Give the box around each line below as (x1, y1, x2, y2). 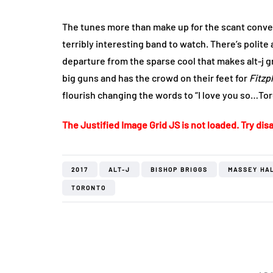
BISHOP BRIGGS (151, 166, 208, 173)
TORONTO (71, 184, 106, 191)
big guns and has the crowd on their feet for (62, 72, 249, 83)
